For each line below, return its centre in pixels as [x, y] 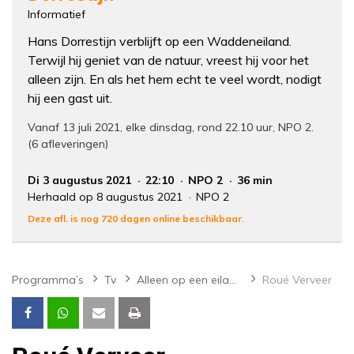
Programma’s [48, 280]
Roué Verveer [297, 280]
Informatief [56, 15]
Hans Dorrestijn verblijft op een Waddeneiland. [160, 41]
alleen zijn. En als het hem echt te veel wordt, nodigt [175, 79]
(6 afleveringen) [68, 144]
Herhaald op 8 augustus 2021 [107, 197]
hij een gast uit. [70, 98]
